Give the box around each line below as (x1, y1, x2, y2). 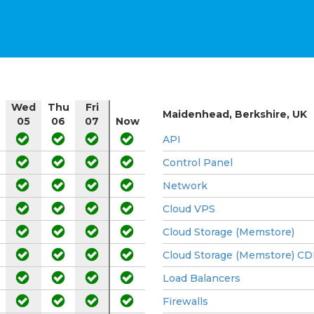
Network (163, 179, 207, 192)
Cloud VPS (163, 202, 215, 215)
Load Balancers (163, 271, 240, 285)
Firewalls (163, 294, 208, 308)
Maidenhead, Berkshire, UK (163, 107, 307, 121)
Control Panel (163, 156, 233, 169)
